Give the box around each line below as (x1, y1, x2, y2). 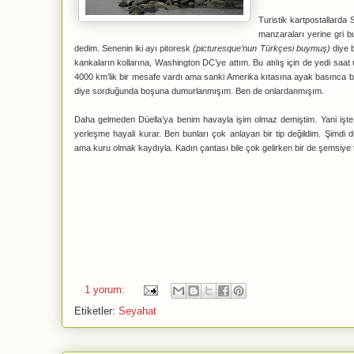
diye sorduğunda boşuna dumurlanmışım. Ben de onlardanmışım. (74, 86, 324, 96)
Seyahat (119, 305, 156, 317)
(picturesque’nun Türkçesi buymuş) (193, 43, 330, 53)
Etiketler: (74, 305, 119, 317)
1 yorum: (85, 284, 128, 296)
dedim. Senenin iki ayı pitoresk (74, 43, 194, 53)
